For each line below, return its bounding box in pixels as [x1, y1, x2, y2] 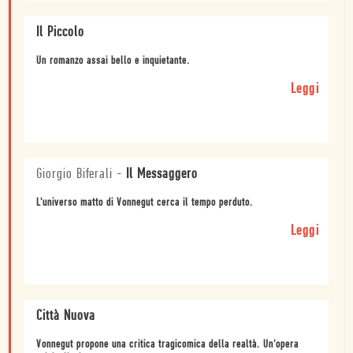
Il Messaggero [126, 166, 198, 182]
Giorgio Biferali [36, 166, 113, 182]
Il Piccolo [36, 24, 84, 40]
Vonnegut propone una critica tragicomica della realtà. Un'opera [36, 338, 299, 351]
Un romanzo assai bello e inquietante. [36, 54, 190, 67]
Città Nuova [36, 308, 95, 324]
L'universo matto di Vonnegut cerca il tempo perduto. [36, 196, 253, 209]
